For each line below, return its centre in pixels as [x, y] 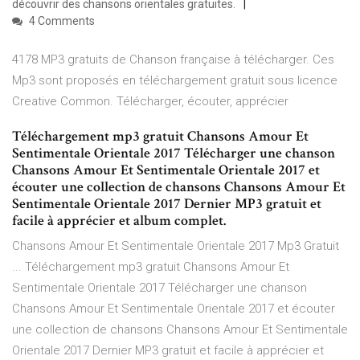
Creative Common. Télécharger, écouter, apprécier [150, 102]
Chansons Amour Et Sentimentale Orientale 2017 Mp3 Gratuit [176, 246]
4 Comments [61, 21]
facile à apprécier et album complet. [119, 221]
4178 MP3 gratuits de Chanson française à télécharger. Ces [173, 60]
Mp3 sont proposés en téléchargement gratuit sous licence [175, 81]
